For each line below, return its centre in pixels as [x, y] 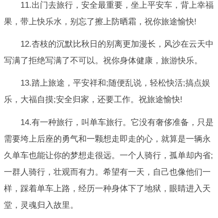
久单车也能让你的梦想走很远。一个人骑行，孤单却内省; [109, 155]
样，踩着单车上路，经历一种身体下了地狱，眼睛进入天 [107, 188]
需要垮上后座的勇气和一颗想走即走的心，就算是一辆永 [107, 139]
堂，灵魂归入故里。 [41, 205]
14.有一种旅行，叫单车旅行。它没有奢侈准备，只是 [117, 122]
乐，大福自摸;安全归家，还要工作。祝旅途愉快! [93, 100]
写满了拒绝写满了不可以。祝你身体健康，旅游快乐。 [103, 60]
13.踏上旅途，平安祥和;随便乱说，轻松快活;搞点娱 [115, 83]
